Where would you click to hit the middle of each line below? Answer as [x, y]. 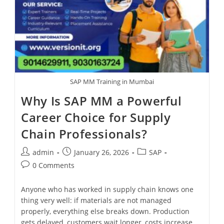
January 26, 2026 [102, 152]
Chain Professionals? [84, 133]
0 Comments [54, 165]
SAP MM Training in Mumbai [112, 81]
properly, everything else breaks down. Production [105, 211]
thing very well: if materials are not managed [96, 200]
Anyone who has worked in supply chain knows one [107, 189]
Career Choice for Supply [96, 117]
